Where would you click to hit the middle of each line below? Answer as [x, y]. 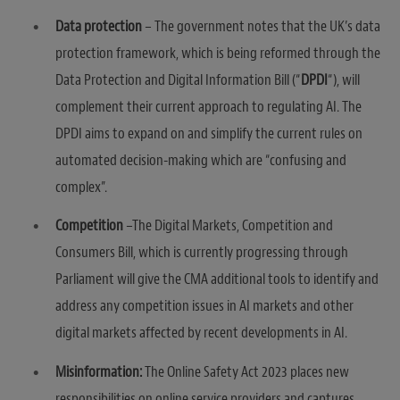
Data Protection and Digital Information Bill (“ [178, 79]
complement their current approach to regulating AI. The [208, 106]
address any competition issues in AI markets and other [204, 306]
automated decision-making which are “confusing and [201, 160]
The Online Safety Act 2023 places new [246, 371]
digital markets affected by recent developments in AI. [201, 333]
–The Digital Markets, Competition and [228, 226]
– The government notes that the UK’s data [261, 26]
